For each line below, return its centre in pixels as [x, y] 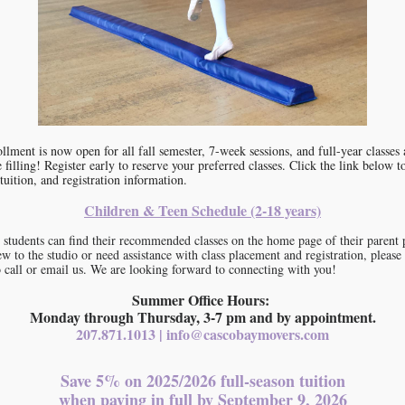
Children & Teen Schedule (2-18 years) [202, 210]
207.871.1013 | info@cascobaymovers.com [202, 334]
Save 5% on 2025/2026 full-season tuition [202, 381]
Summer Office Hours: [202, 300]
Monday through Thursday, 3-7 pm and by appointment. [202, 317]
